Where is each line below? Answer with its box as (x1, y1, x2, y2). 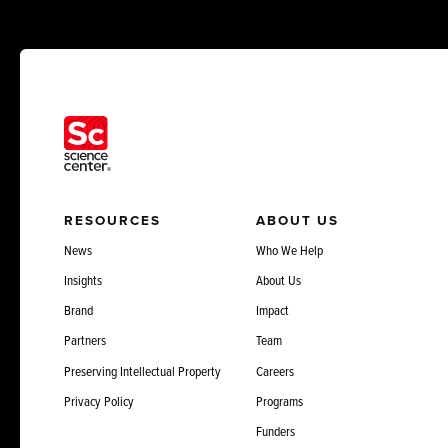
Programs (255, 391, 303, 410)
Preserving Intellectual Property (63, 361, 221, 380)
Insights (63, 271, 102, 290)
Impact (255, 301, 289, 320)
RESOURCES (63, 210, 161, 231)
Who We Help (255, 241, 323, 260)
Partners (63, 331, 106, 350)
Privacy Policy (63, 391, 134, 410)
